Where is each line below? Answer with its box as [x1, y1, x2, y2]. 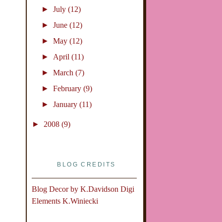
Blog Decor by [31, 184, 80, 193]
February [53, 84, 83, 93]
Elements [31, 196, 62, 205]
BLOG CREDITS [57, 161, 116, 168]
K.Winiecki [62, 196, 98, 205]
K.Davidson [80, 184, 120, 193]
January [53, 100, 79, 109]
